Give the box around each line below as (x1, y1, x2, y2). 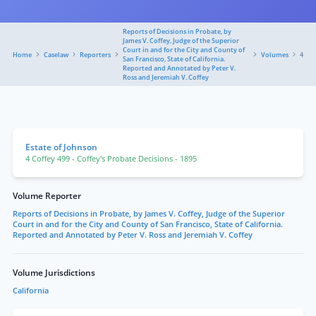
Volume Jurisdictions (13, 267, 95, 279)
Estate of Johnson (25, 141, 97, 153)
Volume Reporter (13, 190, 81, 202)
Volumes (260, 49, 288, 59)
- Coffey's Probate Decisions (72, 154, 175, 164)
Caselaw (43, 49, 68, 59)
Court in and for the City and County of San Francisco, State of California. (13, 219, 283, 229)
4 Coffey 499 (25, 154, 72, 164)
